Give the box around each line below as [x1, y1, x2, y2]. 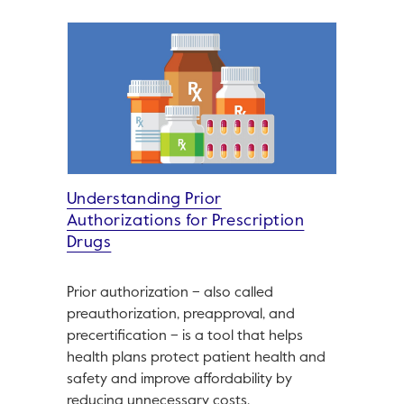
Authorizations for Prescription [66, 213, 305, 230]
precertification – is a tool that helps [66, 329, 303, 344]
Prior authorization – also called [66, 286, 273, 301]
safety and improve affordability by [66, 372, 292, 388]
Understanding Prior [66, 191, 222, 208]
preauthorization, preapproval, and [66, 308, 295, 323]
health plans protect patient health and [66, 351, 326, 366]
